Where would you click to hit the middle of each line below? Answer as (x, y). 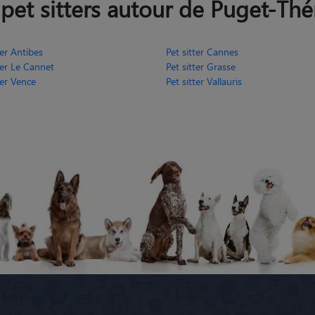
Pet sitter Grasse (201, 66)
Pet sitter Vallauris (204, 81)
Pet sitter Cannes (202, 51)
